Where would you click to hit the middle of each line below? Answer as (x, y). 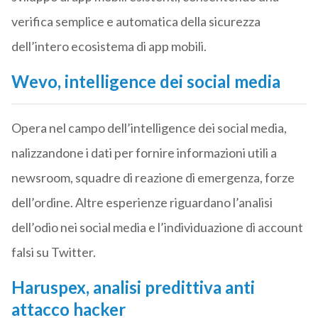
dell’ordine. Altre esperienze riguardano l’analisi (142, 203)
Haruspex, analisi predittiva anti (133, 287)
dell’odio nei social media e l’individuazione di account (157, 227)
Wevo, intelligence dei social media (146, 82)
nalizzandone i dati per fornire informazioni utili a (144, 153)
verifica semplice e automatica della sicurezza (136, 22)
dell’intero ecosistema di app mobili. (109, 46)
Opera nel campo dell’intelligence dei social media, (149, 128)
